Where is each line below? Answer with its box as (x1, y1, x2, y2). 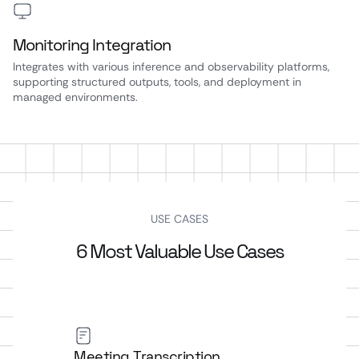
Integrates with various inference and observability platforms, (13, 59, 329, 74)
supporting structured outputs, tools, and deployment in (13, 75, 301, 89)
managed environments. (13, 90, 138, 104)
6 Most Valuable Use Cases (75, 239, 284, 264)
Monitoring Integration (13, 34, 171, 55)
